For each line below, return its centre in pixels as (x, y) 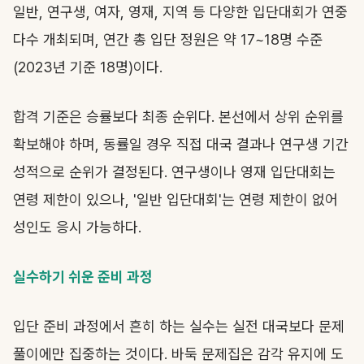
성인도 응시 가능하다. (79, 227)
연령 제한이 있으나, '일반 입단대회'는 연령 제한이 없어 (175, 199)
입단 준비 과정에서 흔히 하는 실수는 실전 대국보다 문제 (179, 326)
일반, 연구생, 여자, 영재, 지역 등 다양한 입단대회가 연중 (180, 12)
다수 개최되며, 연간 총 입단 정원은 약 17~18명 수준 (168, 39)
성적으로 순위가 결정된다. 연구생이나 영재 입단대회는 (174, 172)
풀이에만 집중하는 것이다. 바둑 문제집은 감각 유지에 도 (178, 354)
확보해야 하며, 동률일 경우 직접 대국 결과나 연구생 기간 (181, 144)
